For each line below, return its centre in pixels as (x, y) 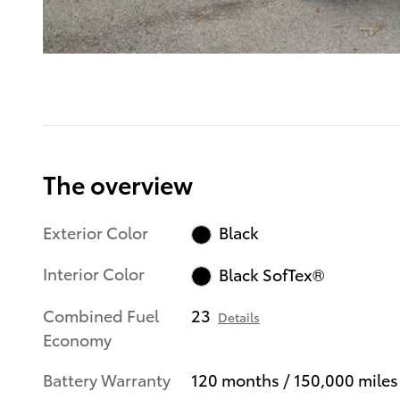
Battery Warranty (107, 379)
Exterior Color (96, 231)
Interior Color (94, 273)
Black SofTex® (271, 274)
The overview (118, 183)
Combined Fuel (101, 314)
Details (239, 317)
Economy (77, 338)
